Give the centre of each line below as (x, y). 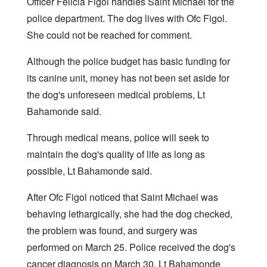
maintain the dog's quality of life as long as (116, 154)
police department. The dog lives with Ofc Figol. (127, 18)
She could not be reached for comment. (109, 35)
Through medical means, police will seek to (118, 137)
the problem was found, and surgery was (112, 230)
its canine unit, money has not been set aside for (128, 77)
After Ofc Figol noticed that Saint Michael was (122, 197)
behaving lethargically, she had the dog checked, (130, 213)
